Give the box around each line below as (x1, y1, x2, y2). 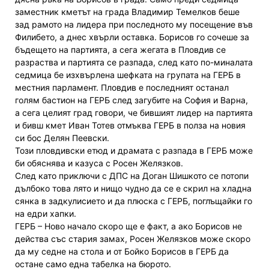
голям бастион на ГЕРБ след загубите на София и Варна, (15, 95, 248, 106)
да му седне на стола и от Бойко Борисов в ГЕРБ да (15, 246, 229, 257)
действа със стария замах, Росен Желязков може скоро (15, 234, 250, 244)
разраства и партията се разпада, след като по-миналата (15, 57, 253, 68)
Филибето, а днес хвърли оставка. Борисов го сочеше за (15, 32, 249, 43)
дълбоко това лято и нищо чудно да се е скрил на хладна (15, 183, 252, 194)
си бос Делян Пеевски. (15, 133, 109, 144)
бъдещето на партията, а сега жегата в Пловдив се (15, 44, 226, 55)
